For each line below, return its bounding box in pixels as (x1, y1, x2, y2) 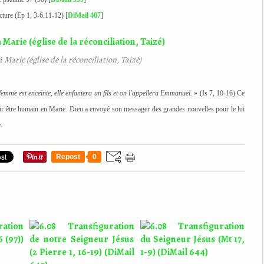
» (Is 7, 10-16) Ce (192, 89, 245, 97)
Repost (56, 153, 80, 161)
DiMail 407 (67, 11, 101, 19)
